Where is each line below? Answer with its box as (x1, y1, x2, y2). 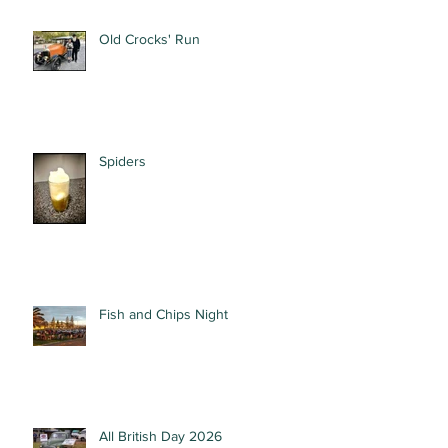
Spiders (99, 153, 146, 169)
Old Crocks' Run (99, 31, 200, 47)
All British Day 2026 (99, 428, 222, 444)
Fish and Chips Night (99, 306, 228, 322)
